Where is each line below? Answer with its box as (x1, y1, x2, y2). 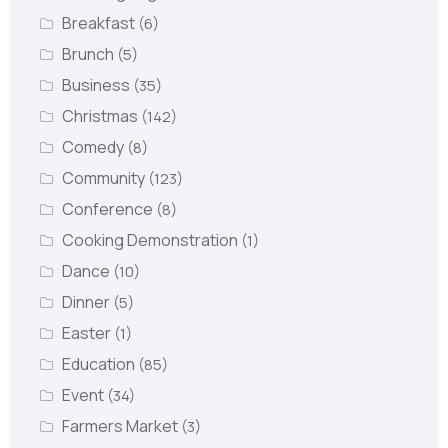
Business (61, 74, 133, 96)
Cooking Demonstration (61, 229, 241, 251)
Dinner (61, 291, 113, 313)
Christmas (61, 105, 141, 127)
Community (61, 167, 148, 189)
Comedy (61, 136, 127, 158)
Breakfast (61, 12, 138, 34)
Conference (61, 198, 156, 220)
